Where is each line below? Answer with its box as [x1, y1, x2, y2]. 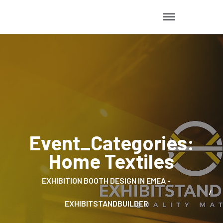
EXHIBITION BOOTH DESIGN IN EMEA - [42, 176, 171, 186]
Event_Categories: [29, 130, 194, 155]
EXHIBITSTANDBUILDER [64, 199, 148, 209]
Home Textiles [49, 149, 174, 173]
